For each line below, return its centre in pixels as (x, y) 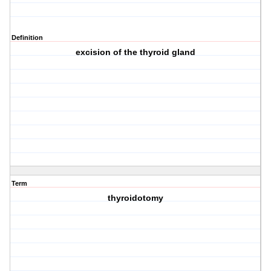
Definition (27, 38)
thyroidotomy (136, 198)
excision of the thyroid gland (136, 52)
